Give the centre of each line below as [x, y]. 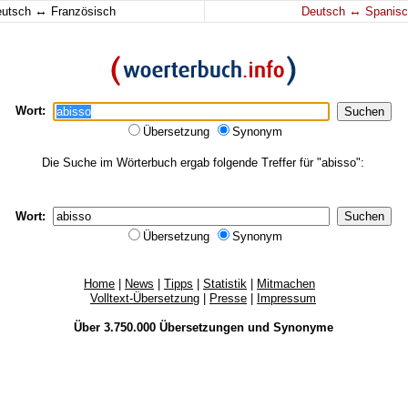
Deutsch [325, 11]
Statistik [225, 284]
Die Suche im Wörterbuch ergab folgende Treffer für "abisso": [203, 163]
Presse [228, 298]
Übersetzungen [201, 327]
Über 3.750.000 [116, 327]
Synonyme [303, 327]
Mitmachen [286, 284]
